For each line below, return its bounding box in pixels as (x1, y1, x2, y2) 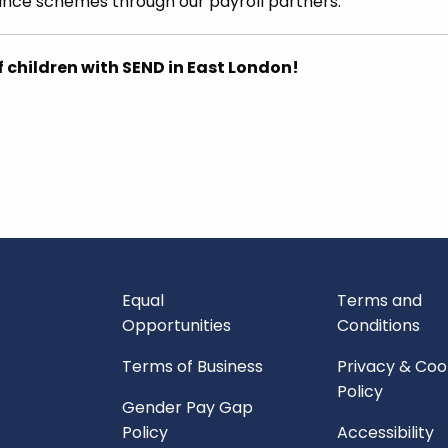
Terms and (336, 289, 422, 312)
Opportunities (122, 314, 232, 337)
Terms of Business (122, 355, 264, 378)
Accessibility (336, 421, 434, 444)
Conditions (336, 314, 420, 337)
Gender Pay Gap (122, 396, 254, 419)
